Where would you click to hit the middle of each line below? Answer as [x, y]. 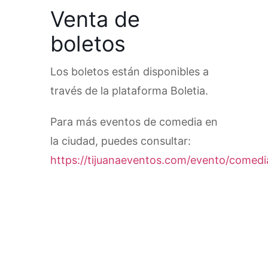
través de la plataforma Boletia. [129, 91]
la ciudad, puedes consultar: [121, 141]
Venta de [95, 19]
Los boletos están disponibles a [130, 72]
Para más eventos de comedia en [134, 122]
